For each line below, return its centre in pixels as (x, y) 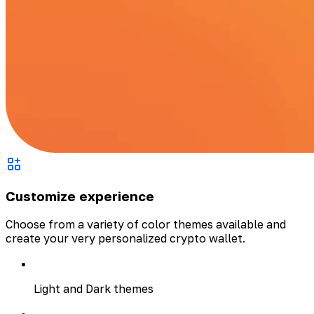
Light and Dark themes (94, 288)
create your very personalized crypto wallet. (125, 238)
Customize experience (80, 197)
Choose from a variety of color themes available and (146, 224)
